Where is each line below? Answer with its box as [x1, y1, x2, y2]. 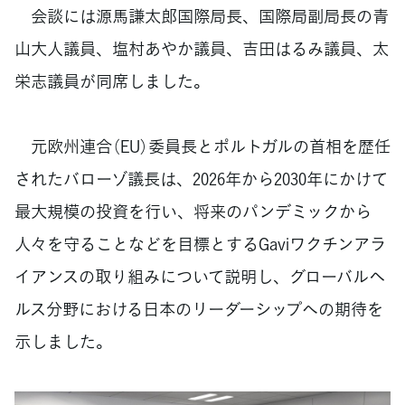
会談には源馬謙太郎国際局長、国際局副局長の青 [14, 3, 389, 28]
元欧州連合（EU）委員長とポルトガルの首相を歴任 [14, 134, 391, 159]
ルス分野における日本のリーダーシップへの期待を [14, 297, 383, 322]
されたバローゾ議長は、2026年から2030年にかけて [14, 166, 388, 192]
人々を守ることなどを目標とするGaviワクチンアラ [14, 231, 386, 257]
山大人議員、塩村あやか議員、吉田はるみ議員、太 [14, 35, 389, 61]
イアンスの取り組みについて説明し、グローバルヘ [14, 264, 385, 289]
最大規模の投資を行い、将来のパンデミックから [14, 199, 372, 224]
